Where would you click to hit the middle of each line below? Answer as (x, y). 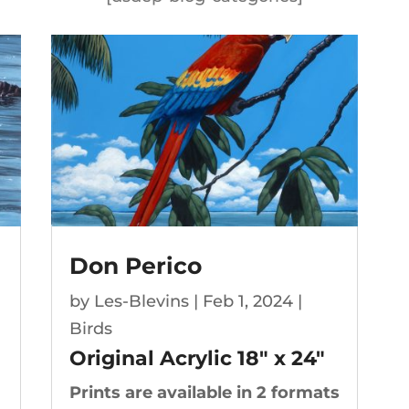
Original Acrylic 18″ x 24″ (197, 359)
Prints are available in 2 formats (204, 393)
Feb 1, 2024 (247, 302)
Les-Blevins (141, 302)
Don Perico (135, 266)
